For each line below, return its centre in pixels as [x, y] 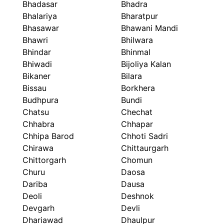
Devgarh [38, 208]
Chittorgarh [44, 160]
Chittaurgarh [145, 148]
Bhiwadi [37, 64]
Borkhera [138, 88]
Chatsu [36, 112]
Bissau [34, 88]
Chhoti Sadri [145, 136]
